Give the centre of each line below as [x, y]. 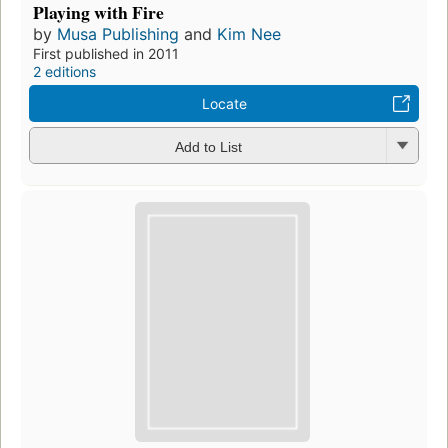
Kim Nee [249, 34]
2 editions [64, 72]
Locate [224, 104]
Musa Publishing [118, 34]
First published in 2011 [106, 54]
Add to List [208, 146]
